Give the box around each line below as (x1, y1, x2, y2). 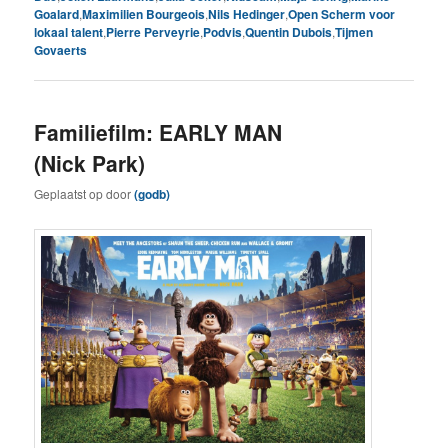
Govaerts (34, 40, 88, 59)
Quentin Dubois (245, 22, 333, 41)
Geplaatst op (34, 185, 107, 203)
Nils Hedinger (208, 4, 286, 23)
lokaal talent (34, 22, 104, 41)
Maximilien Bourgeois (82, 4, 206, 23)
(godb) (134, 185, 171, 204)
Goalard (34, 4, 80, 23)
